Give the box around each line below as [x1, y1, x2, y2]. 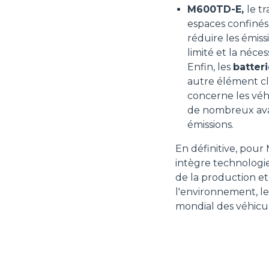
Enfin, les [187, 61, 233, 73]
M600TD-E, [187, 4, 247, 15]
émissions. [187, 119, 234, 130]
